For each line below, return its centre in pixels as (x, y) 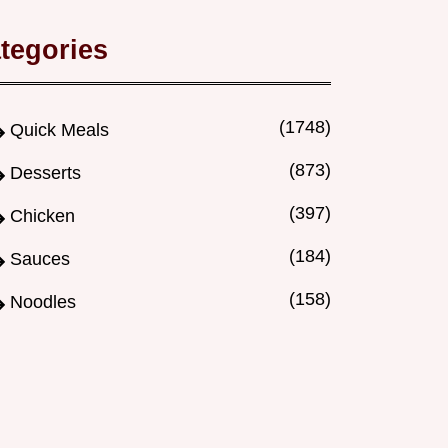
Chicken (42, 216)
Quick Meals (59, 130)
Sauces (40, 259)
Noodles (43, 302)
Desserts (45, 173)
